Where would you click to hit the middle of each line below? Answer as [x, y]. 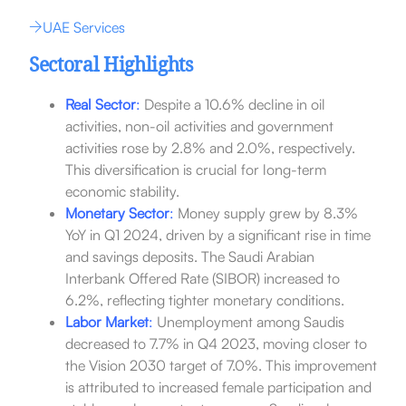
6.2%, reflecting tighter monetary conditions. [204, 300]
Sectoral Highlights [111, 67]
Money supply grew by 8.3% [266, 213]
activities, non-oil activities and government [199, 126]
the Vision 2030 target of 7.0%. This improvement [221, 365]
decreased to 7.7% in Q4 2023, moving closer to [216, 343]
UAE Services [83, 27]
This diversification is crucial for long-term [195, 169]
